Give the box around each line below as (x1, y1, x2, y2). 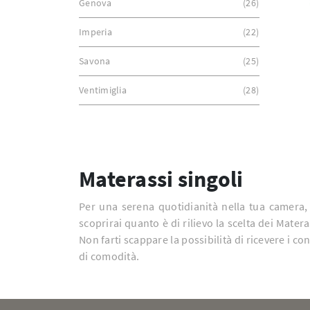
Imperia (79, 26, 112, 38)
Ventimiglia (79, 84, 127, 96)
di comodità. (79, 249, 139, 263)
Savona (79, 55, 111, 67)
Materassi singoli (79, 165, 244, 193)
